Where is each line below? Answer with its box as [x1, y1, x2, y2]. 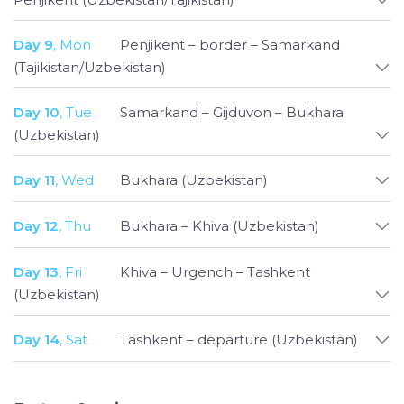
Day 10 [14, 103, 60, 121]
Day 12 [14, 216, 59, 234]
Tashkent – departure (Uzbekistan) [120, 330, 358, 348]
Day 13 [14, 262, 59, 280]
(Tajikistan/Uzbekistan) [14, 58, 166, 76]
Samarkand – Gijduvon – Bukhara [120, 103, 344, 121]
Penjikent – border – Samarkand [120, 35, 340, 53]
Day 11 [14, 170, 55, 188]
